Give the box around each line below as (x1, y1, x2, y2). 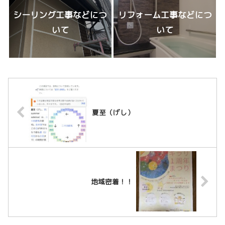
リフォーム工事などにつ (118, 9, 212, 21)
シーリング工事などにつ (13, 9, 107, 21)
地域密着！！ (90, 177, 133, 187)
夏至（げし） (92, 107, 135, 118)
